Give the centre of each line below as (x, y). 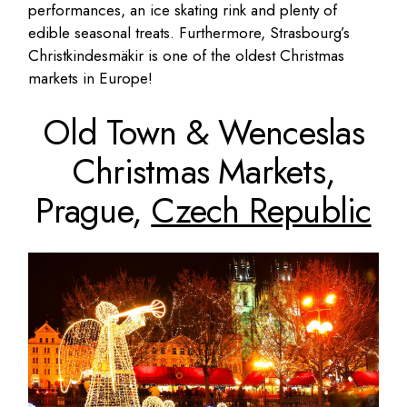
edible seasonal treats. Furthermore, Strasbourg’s (189, 33)
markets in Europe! (91, 79)
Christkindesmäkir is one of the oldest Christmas (187, 56)
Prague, (94, 211)
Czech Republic (261, 211)
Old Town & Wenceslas (203, 133)
